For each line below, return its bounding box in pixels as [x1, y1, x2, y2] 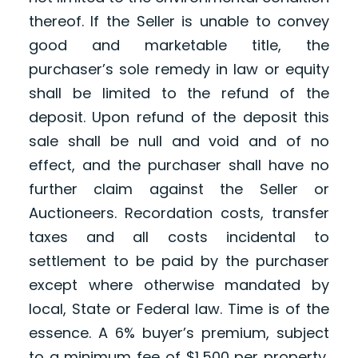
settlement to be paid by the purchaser [28, 251, 330, 272]
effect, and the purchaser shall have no [28, 155, 330, 176]
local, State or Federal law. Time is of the [28, 299, 330, 320]
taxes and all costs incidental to [28, 227, 330, 248]
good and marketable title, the [28, 35, 330, 56]
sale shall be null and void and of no [28, 131, 330, 152]
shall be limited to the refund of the [28, 83, 330, 104]
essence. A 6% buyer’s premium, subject [28, 323, 330, 344]
